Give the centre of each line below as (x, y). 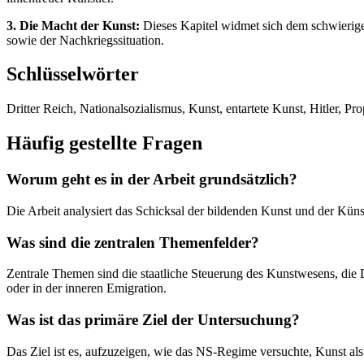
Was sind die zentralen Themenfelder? (133, 242)
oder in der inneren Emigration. (87, 288)
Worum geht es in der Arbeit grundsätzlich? (152, 180)
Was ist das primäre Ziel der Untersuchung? (153, 320)
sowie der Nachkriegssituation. (85, 40)
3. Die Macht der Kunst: (73, 25)
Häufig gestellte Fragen (104, 143)
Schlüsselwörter (73, 74)
